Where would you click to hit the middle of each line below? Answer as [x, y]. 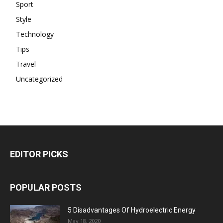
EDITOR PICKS [39, 154]
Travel [26, 64]
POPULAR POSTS [46, 187]
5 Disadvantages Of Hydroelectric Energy [132, 210]
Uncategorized [39, 79]
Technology [35, 34]
